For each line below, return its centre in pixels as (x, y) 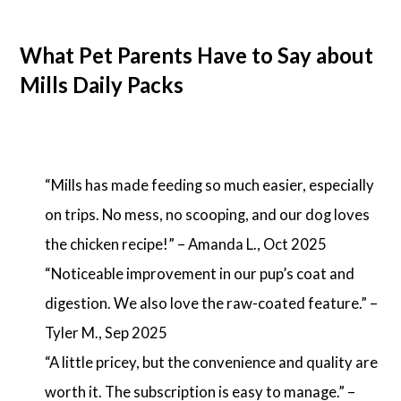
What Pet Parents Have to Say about (197, 55)
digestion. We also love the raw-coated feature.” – (211, 303)
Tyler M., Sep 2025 (106, 332)
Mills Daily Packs (102, 84)
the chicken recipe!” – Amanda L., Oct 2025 (185, 243)
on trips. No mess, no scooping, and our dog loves (207, 214)
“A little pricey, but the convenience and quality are (211, 362)
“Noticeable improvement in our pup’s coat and (199, 273)
